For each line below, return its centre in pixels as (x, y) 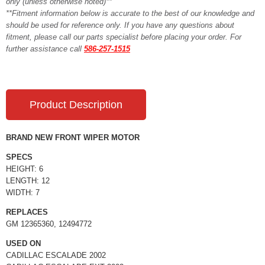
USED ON (23, 243)
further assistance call (45, 49)
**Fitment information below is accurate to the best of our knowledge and (130, 13)
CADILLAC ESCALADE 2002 (56, 255)
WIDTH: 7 (23, 193)
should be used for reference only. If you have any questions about (120, 25)
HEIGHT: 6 (25, 169)
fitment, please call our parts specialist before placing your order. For (124, 37)
